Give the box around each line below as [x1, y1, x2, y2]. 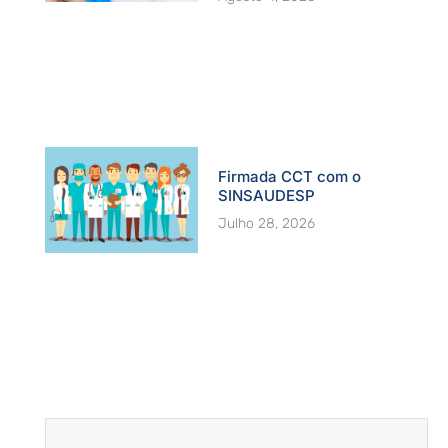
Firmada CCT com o [218, 166, 362, 186]
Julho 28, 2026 [218, 214, 316, 232]
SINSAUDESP [218, 185, 316, 205]
